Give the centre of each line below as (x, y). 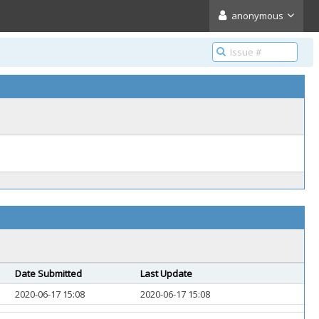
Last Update (166, 273)
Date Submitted (48, 273)
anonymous (257, 16)
